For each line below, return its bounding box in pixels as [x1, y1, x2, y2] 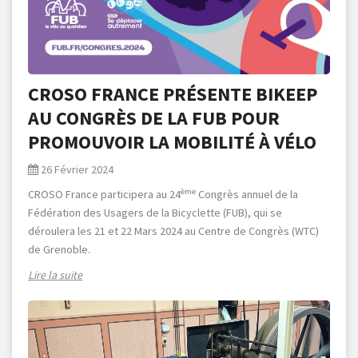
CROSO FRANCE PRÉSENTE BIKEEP [28, 82, 317, 107]
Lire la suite [28, 268, 82, 283]
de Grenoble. [28, 242, 90, 257]
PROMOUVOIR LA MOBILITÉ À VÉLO [28, 129, 316, 155]
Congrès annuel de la [196, 187, 298, 202]
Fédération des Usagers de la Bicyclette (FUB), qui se [28, 205, 282, 221]
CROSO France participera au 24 [28, 187, 181, 202]
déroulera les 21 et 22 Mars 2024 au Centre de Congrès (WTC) [28, 224, 319, 239]
